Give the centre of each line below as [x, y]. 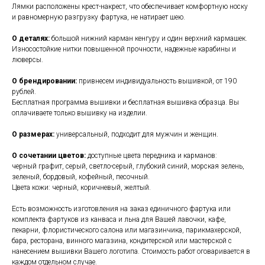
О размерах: [34, 135]
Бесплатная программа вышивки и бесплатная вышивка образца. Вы [125, 103]
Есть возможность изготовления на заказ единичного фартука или [121, 209]
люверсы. [28, 60]
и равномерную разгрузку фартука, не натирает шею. [98, 17]
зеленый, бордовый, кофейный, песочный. [81, 177]
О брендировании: [44, 81]
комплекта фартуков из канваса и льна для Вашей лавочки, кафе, [119, 220]
